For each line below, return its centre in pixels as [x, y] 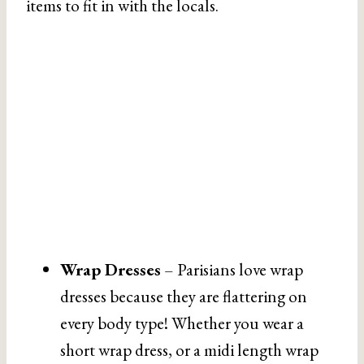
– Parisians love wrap [232, 269]
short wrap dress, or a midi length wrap [189, 350]
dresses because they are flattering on [184, 296]
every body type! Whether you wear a [182, 323]
